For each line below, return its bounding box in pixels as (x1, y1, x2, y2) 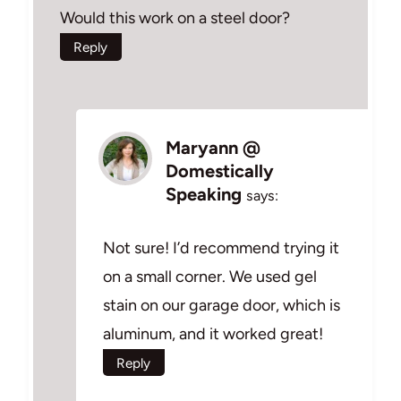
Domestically (166, 160, 274, 182)
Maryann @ (166, 137, 260, 158)
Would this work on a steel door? (60, 8, 290, 28)
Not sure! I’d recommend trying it (103, 237, 339, 258)
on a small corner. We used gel (103, 266, 317, 286)
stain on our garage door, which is (103, 294, 340, 315)
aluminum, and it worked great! (103, 323, 323, 344)
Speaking (166, 183, 242, 205)
